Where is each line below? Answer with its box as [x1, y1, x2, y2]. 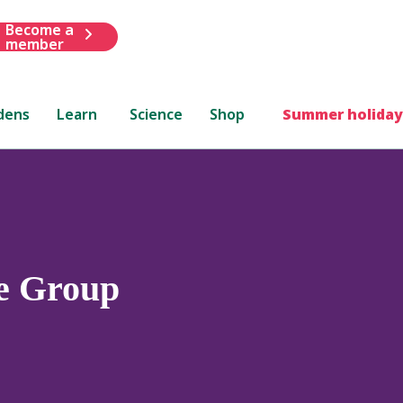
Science [130, 103, 184, 124]
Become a [4, 19, 74, 40]
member [4, 33, 64, 54]
